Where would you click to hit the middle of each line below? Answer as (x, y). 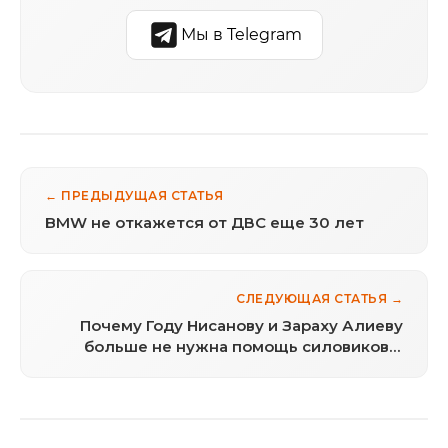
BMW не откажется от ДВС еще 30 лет (204, 222)
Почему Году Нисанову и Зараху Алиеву (241, 325)
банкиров (364, 367)
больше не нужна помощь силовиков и (243, 346)
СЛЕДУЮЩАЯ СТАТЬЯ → (319, 298)
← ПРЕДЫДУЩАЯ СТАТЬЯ (134, 195)
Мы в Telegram (241, 34)
